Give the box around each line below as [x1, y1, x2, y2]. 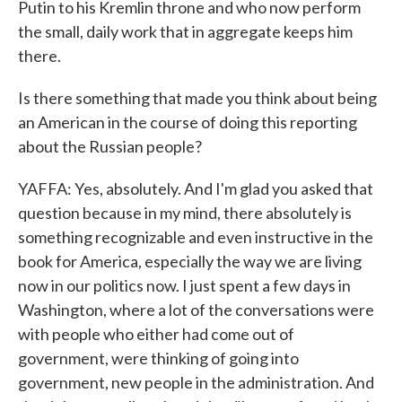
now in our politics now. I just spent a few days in [18, 275, 351, 295]
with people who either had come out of [18, 324, 294, 344]
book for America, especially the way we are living [18, 251, 362, 271]
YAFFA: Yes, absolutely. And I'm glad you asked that [18, 179, 373, 198]
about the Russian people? [18, 136, 202, 156]
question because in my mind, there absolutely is [18, 203, 352, 223]
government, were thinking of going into [18, 348, 299, 368]
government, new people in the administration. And [18, 372, 374, 392]
